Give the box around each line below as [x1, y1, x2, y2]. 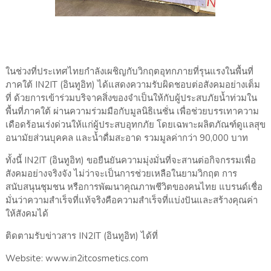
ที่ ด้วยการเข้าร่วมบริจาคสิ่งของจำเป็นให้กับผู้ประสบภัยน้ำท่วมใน [5, 92, 257, 105]
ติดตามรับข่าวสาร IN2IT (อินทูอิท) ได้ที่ [5, 230, 158, 243]
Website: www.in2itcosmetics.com [5, 252, 148, 265]
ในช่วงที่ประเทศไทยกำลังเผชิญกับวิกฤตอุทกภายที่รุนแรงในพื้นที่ [5, 65, 253, 78]
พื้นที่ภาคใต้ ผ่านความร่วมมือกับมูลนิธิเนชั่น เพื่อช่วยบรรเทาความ [5, 105, 259, 118]
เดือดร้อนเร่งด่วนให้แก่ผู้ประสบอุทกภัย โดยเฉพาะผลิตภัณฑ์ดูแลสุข [5, 119, 266, 131]
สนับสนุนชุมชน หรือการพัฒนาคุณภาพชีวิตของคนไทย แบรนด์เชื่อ [5, 181, 263, 194]
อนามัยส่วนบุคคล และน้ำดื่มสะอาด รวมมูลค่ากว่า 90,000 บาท [5, 132, 248, 145]
